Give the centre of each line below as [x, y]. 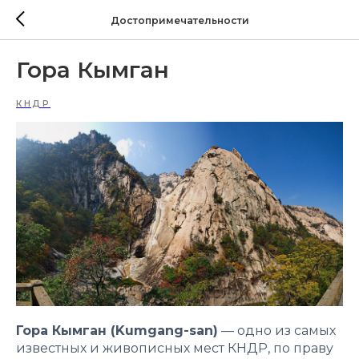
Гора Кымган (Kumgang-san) [117, 330]
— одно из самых [277, 330]
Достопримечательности [179, 20]
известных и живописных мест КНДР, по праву [175, 348]
